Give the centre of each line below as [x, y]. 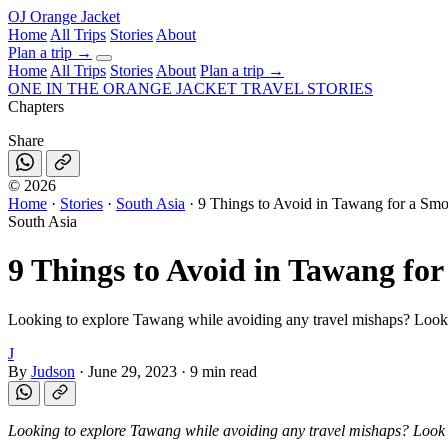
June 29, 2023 [132, 371]
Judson [53, 371]
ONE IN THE [53, 88]
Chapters [36, 106]
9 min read [223, 371]
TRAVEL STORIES [307, 88]
